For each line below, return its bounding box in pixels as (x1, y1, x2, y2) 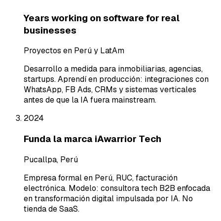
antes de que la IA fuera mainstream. (24, 95, 156, 106)
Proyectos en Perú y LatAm (24, 45, 124, 56)
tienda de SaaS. (24, 203, 79, 214)
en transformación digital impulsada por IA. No (24, 193, 193, 204)
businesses (24, 24, 76, 37)
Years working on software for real (24, 11, 180, 24)
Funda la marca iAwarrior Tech (24, 133, 161, 145)
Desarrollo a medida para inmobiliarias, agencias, (24, 64, 203, 74)
